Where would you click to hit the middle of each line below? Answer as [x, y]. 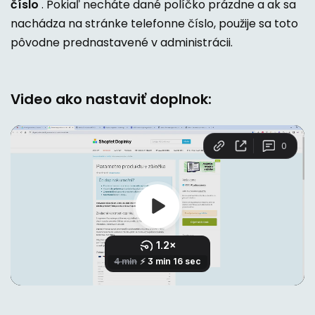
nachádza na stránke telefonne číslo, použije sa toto [154, 23]
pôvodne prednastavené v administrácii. [122, 42]
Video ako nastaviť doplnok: [111, 99]
